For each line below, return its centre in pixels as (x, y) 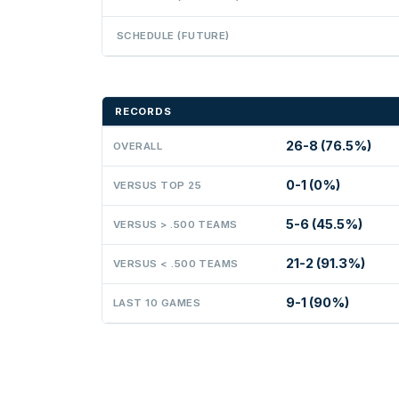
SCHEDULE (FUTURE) (173, 35)
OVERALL (138, 146)
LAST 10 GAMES (157, 302)
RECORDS (143, 111)
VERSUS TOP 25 (157, 185)
